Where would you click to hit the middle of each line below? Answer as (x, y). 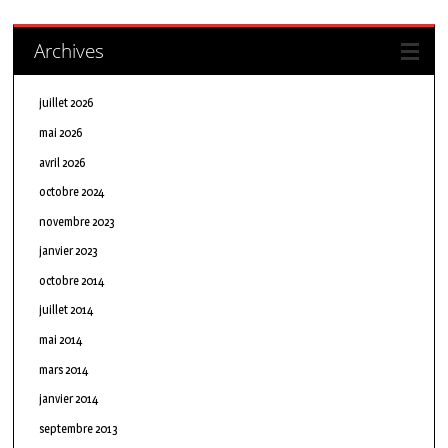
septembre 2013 (79, 428)
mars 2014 (64, 369)
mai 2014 (61, 340)
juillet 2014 (66, 310)
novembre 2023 (77, 221)
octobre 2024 (72, 192)
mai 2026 (61, 132)
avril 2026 (62, 162)
